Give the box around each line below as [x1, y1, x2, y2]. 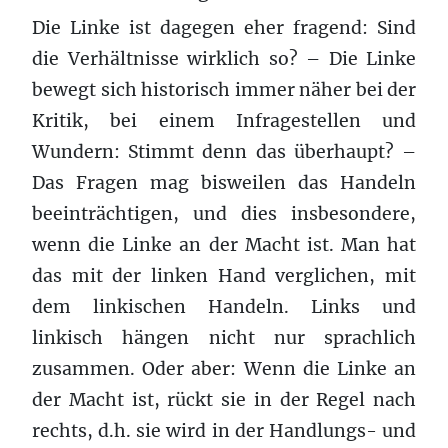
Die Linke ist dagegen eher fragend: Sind [32, 16, 416, 39]
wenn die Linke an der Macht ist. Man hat [32, 233, 416, 256]
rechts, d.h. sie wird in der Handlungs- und [32, 419, 416, 442]
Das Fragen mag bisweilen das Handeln [32, 171, 416, 194]
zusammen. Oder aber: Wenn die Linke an [32, 357, 416, 380]
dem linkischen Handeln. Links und [32, 295, 416, 318]
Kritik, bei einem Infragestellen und [32, 109, 416, 132]
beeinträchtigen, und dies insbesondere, [32, 202, 416, 225]
